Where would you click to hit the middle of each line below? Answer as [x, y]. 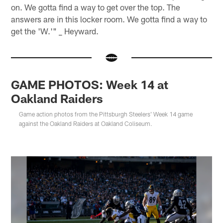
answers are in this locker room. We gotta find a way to [109, 19]
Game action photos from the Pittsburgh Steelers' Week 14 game [106, 114]
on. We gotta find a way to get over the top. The [96, 7]
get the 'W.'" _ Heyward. [55, 31]
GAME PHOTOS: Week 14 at [90, 85]
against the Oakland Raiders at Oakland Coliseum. [86, 124]
